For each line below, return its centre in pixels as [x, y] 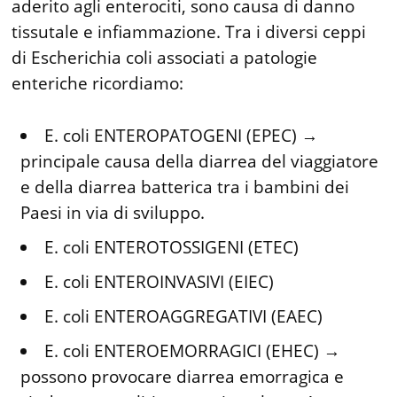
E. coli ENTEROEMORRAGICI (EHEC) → [193, 350]
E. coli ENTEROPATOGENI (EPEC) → [182, 135]
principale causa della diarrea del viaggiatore [200, 161]
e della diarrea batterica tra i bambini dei [185, 187]
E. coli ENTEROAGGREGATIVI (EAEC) [184, 316]
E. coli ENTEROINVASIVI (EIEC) [160, 281]
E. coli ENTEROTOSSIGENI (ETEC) [172, 247]
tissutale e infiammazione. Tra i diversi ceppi [189, 31]
